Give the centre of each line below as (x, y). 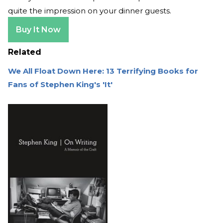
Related (25, 52)
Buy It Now (38, 29)
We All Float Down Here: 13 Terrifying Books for (103, 71)
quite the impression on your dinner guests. (90, 10)
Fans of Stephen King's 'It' (60, 84)
